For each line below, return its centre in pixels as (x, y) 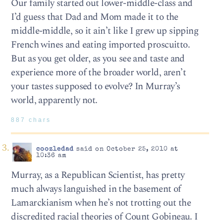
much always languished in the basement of (96, 189)
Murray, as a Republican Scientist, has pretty (98, 175)
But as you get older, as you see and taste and (98, 58)
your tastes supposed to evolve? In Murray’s (96, 86)
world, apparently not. (54, 100)
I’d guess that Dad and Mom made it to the (95, 17)
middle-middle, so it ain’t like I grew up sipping (105, 31)
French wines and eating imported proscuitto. (101, 45)
